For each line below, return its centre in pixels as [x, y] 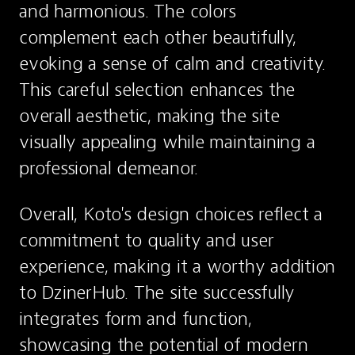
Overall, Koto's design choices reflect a [171, 214]
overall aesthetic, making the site [149, 116]
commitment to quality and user [147, 240]
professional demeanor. [109, 168]
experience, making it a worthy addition [177, 266]
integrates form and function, [136, 319]
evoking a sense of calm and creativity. [173, 63]
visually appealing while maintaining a [167, 142]
